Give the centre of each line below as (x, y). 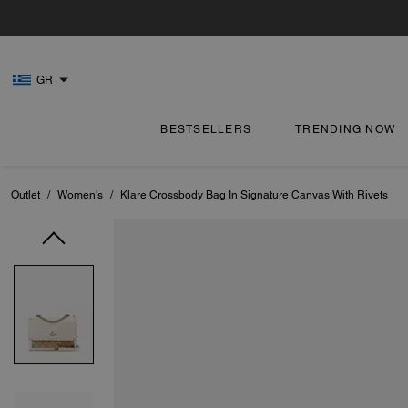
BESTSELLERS (206, 129)
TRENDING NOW (346, 129)
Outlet (25, 195)
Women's (80, 195)
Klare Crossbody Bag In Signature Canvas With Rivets (254, 195)
